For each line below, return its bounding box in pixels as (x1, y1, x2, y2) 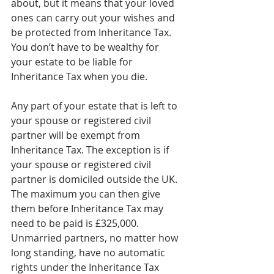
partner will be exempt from (11, 128, 143, 142)
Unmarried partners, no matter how (11, 231, 180, 245)
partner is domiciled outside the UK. (11, 172, 180, 186)
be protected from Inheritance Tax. (11, 25, 174, 39)
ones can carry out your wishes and (11, 10, 177, 24)
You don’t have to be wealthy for (11, 40, 161, 54)
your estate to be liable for (11, 54, 135, 68)
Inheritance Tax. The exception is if (11, 143, 171, 157)
